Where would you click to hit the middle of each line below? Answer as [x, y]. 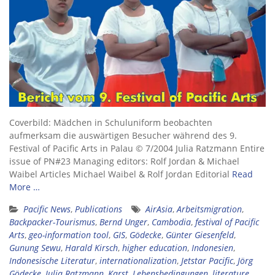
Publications [99, 209]
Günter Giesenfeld [200, 235]
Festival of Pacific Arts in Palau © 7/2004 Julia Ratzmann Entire [137, 149]
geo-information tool [69, 235]
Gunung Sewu [35, 248]
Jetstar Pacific [207, 261]
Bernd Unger [123, 222]
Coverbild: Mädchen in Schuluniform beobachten [111, 123]
